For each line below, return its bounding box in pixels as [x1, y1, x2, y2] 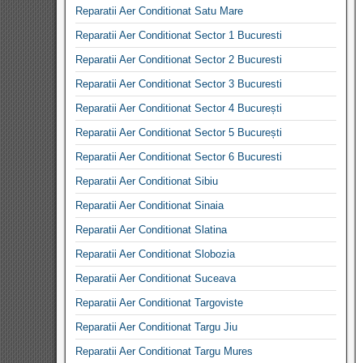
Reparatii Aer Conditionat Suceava [75, 272, 236, 284]
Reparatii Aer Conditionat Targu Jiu [75, 321, 237, 333]
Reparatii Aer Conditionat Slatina [75, 224, 227, 236]
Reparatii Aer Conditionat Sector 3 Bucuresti [75, 78, 282, 90]
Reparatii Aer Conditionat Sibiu [75, 175, 218, 187]
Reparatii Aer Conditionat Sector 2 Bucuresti [75, 53, 282, 66]
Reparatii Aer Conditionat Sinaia [75, 199, 224, 211]
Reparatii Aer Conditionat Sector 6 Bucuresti [75, 151, 282, 163]
